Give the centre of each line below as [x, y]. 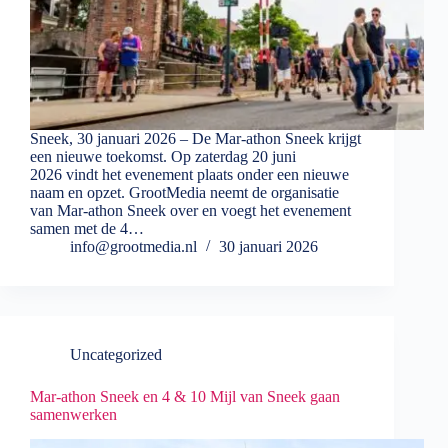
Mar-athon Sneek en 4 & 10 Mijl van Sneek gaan [185, 397]
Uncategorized [116, 355]
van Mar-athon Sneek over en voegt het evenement [190, 211]
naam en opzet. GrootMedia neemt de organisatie [184, 193]
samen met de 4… [87, 229]
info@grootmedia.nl [133, 247]
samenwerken [73, 415]
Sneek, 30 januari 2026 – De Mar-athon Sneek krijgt [195, 139]
